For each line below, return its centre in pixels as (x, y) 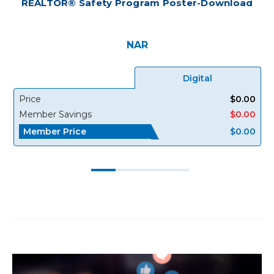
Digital (198, 78)
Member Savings (55, 115)
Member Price (54, 131)
